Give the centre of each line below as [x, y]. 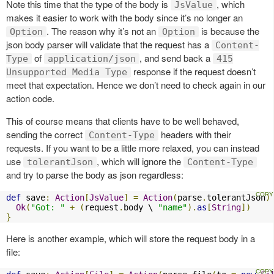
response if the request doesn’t [193, 71]
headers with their [195, 134]
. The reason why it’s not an [102, 31]
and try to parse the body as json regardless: [95, 175]
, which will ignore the [140, 161]
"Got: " [48, 207]
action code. [30, 98]
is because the [229, 31]
